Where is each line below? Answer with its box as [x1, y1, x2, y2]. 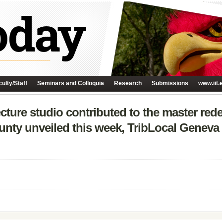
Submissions [152, 80, 188, 87]
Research [114, 80, 142, 87]
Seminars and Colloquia [37, 80, 104, 87]
